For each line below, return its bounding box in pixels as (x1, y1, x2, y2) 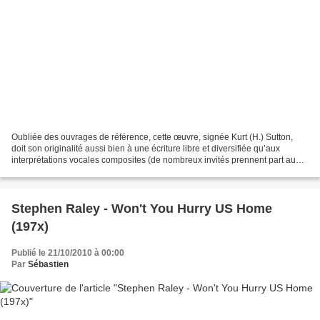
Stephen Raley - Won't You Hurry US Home (11, 201, 272, 216)
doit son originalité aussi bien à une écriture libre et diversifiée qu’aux (11, 143, 280, 154)
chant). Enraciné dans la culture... (11, 166, 141, 176)
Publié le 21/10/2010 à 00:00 (11, 247, 124, 258)
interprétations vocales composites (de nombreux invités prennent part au (11, 154, 296, 165)
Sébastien (28, 259, 69, 269)
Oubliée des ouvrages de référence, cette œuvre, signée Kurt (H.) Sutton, (11, 131, 293, 142)
